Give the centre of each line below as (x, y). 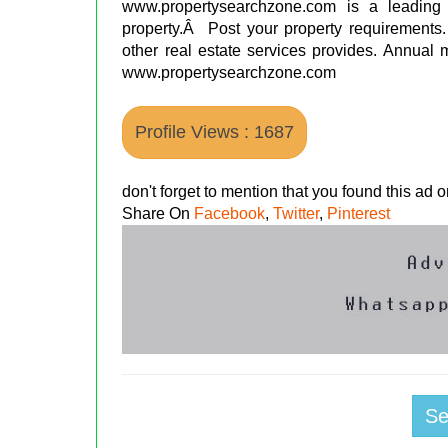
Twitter (296, 213)
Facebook (230, 213)
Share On (158, 213)
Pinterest (359, 213)
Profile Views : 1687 (215, 131)
